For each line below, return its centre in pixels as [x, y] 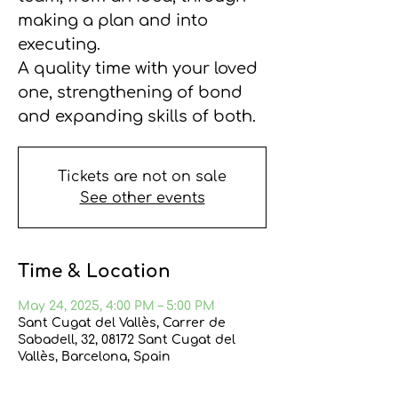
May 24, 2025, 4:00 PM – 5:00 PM [116, 306]
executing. [61, 44]
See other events [142, 198]
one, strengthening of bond [130, 92]
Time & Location [94, 271]
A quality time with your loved [138, 68]
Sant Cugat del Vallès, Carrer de [122, 323]
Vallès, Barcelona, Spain [94, 357]
